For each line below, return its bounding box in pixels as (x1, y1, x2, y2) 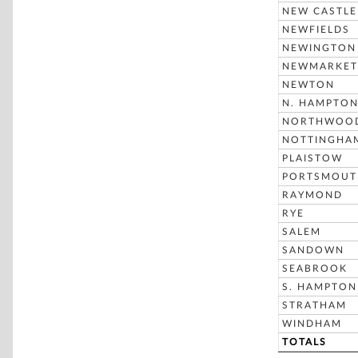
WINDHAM (282, 319, 342, 328)
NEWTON (282, 80, 335, 89)
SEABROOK (282, 264, 348, 273)
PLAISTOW (282, 153, 343, 163)
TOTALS (282, 337, 327, 347)
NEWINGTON (282, 43, 356, 53)
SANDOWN (282, 245, 344, 255)
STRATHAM (282, 300, 347, 310)
